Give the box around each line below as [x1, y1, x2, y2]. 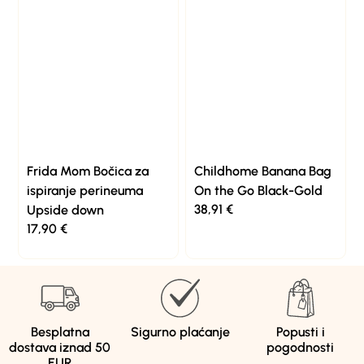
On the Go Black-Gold [194, 182, 323, 198]
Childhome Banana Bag [194, 162, 331, 179]
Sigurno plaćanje [130, 323, 230, 340]
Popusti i [275, 323, 325, 340]
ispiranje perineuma [27, 182, 144, 198]
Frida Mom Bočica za [27, 162, 149, 179]
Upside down [27, 201, 105, 218]
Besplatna [30, 323, 89, 340]
